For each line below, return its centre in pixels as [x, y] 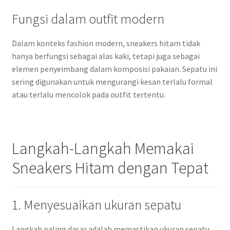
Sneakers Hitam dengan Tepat [110, 168]
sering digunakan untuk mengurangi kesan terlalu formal [112, 81]
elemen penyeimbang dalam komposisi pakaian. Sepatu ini [114, 69]
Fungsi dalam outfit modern [88, 19]
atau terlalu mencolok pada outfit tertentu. [88, 94]
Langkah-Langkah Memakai [103, 149]
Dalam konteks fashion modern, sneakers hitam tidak [106, 43]
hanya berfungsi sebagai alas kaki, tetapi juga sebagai [106, 56]
